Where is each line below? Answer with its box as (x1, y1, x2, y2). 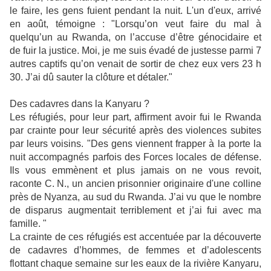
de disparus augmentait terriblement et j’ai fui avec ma (10, 205, 261, 215)
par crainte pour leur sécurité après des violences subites (10, 125, 261, 135)
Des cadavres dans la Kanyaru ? (10, 99, 149, 109)
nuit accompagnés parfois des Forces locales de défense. (10, 152, 261, 162)
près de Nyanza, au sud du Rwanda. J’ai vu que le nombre (10, 192, 261, 202)
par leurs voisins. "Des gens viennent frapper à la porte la (10, 139, 261, 149)
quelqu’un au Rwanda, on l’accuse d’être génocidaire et (10, 32, 261, 42)
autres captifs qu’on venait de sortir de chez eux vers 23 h (10, 59, 261, 69)
